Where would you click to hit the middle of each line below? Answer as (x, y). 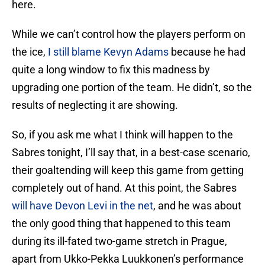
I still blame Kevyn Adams (108, 52)
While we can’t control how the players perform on (129, 34)
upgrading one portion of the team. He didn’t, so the (132, 88)
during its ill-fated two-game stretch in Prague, (119, 241)
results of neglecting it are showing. (96, 105)
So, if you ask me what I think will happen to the (122, 135)
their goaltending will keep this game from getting (128, 170)
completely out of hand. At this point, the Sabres (124, 188)
